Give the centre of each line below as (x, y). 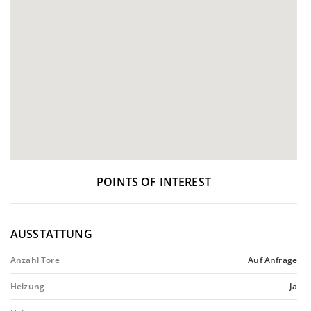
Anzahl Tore (35, 260)
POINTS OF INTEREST (154, 182)
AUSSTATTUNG (51, 234)
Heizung (28, 286)
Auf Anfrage (272, 260)
